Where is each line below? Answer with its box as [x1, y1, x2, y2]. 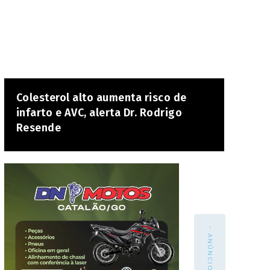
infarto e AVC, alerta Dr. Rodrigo [16, 106, 183, 120]
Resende [16, 121, 61, 135]
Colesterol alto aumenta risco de [16, 91, 187, 105]
